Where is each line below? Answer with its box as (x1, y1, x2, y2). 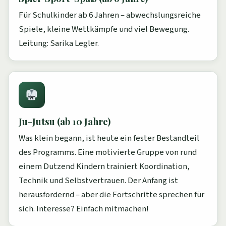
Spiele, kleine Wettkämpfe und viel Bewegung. (19, 23, 189, 36)
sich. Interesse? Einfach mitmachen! (19, 203, 149, 215)
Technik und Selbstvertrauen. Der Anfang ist (19, 175, 178, 187)
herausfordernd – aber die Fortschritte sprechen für (19, 189, 204, 201)
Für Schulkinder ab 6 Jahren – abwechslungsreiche (19, 9, 201, 22)
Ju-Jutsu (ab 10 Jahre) (19, 115, 110, 128)
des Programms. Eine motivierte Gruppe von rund (19, 146, 197, 159)
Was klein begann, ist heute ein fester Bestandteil (19, 132, 199, 145)
